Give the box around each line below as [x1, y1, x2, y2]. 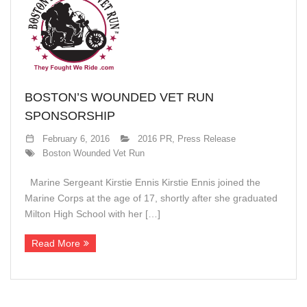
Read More [32, 238, 80, 249]
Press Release [177, 134, 236, 144]
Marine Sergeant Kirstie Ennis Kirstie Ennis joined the [25, 177, 260, 188]
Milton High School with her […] [25, 208, 160, 219]
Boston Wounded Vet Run [42, 149, 145, 158]
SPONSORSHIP [25, 109, 115, 123]
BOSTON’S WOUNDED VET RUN [25, 90, 214, 104]
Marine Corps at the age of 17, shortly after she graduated [25, 193, 278, 204]
